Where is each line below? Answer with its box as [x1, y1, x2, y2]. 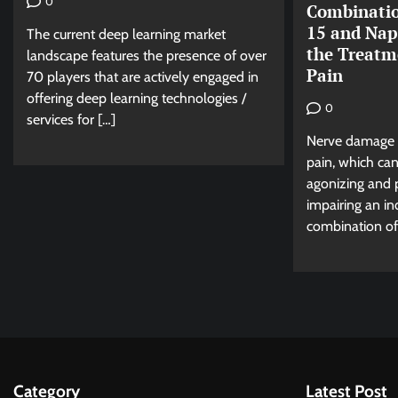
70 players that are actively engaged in [27, 68, 259, 86]
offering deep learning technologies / [27, 90, 246, 107]
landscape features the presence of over [27, 47, 267, 65]
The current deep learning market [27, 26, 226, 44]
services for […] [27, 111, 115, 129]
